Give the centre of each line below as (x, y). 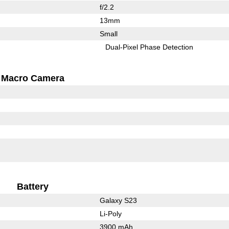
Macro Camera (33, 78)
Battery (33, 186)
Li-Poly (110, 213)
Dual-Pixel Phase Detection (150, 47)
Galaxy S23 (118, 200)
